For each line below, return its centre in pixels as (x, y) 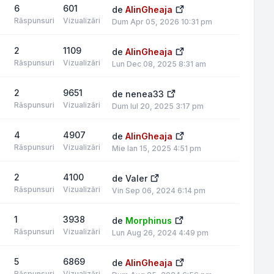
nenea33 (145, 94)
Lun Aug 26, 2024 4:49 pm (160, 233)
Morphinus (149, 220)
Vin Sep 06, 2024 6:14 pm (159, 191)
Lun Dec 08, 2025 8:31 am (159, 64)
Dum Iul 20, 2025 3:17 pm (158, 106)
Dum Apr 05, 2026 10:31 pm (162, 22)
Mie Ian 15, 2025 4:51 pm (157, 148)
